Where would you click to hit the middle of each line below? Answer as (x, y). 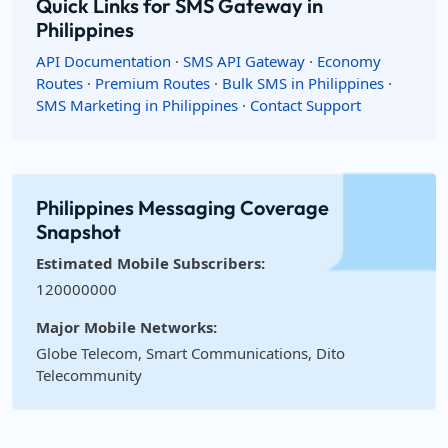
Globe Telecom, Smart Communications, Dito (190, 353)
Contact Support (305, 105)
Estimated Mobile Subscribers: (150, 263)
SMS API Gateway (244, 61)
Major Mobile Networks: (126, 327)
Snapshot (78, 231)
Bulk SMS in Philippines (303, 83)
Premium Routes (152, 83)
